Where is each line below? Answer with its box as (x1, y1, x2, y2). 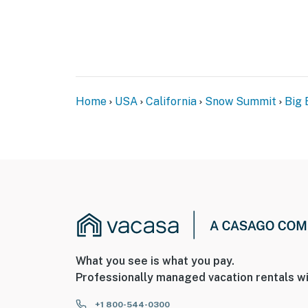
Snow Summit (205, 95, 276, 109)
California (146, 95, 197, 109)
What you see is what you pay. (76, 254, 234, 267)
